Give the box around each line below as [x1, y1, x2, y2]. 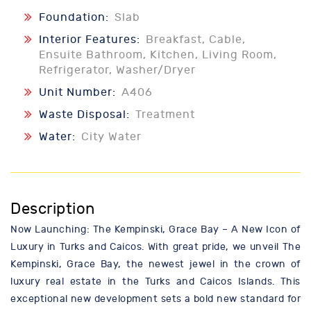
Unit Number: [39, 86, 119, 99]
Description [10, 200, 95, 219]
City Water [81, 131, 142, 144]
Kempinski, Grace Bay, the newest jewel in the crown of [10, 258, 301, 271]
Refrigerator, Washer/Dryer [39, 64, 196, 77]
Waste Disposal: [39, 108, 133, 121]
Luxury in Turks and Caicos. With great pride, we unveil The [10, 241, 301, 253]
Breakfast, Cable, [146, 33, 246, 47]
